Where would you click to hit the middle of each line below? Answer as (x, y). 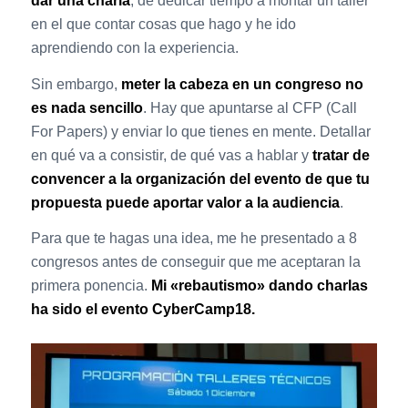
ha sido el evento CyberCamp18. (143, 310)
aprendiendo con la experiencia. (134, 47)
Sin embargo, (76, 84)
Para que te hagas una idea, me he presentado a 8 (194, 239)
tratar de (341, 155)
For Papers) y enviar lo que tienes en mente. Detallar (200, 131)
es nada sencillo (87, 107)
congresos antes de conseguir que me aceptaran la (195, 262)
